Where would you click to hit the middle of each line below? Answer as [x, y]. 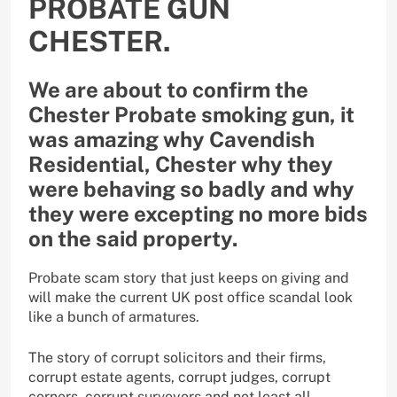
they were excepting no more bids [198, 213]
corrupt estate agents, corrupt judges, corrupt [179, 377]
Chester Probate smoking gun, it [191, 114]
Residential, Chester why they [181, 163]
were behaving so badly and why [191, 188]
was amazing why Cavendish [171, 139]
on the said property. [133, 238]
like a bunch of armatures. [114, 316]
